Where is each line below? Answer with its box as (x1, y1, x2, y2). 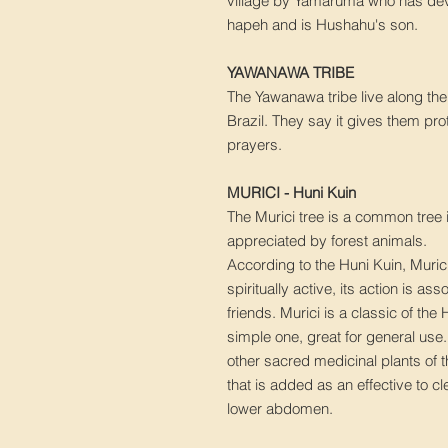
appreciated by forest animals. (227, 231, 427, 251)
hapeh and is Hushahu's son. (227, 15, 422, 35)
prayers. (227, 135, 286, 155)
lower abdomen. (227, 399, 333, 419)
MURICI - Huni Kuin (227, 183, 356, 203)
